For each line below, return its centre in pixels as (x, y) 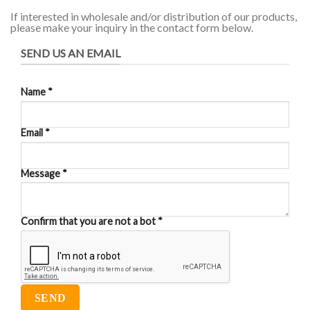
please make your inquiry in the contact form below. (132, 28)
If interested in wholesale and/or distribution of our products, (154, 17)
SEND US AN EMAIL (71, 53)
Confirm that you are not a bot (89, 221)
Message (42, 173)
